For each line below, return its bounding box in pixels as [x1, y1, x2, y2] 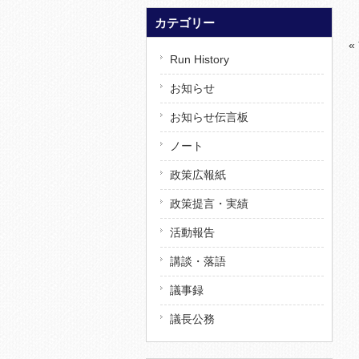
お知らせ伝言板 [170, 110, 248, 123]
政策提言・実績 [170, 196, 248, 210]
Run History [170, 52, 229, 66]
